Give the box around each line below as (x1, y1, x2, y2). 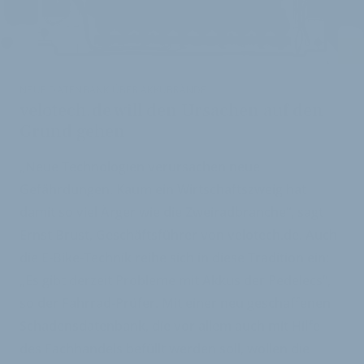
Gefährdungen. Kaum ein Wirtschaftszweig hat (19, 180, 306, 198)
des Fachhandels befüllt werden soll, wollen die (19, 339, 310, 357)
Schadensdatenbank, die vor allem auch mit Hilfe (19, 316, 320, 335)
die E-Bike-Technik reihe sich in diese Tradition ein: (19, 248, 329, 266)
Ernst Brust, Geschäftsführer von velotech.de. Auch (19, 225, 337, 244)
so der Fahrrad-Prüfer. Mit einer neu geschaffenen (19, 293, 331, 312)
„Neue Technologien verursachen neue (19, 157, 260, 175)
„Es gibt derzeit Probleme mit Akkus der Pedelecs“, (19, 271, 331, 289)
